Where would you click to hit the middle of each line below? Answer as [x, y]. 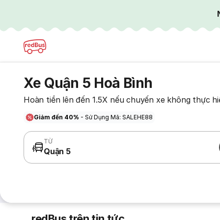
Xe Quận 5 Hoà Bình [88, 83]
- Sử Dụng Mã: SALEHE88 [117, 117]
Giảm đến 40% [57, 117]
